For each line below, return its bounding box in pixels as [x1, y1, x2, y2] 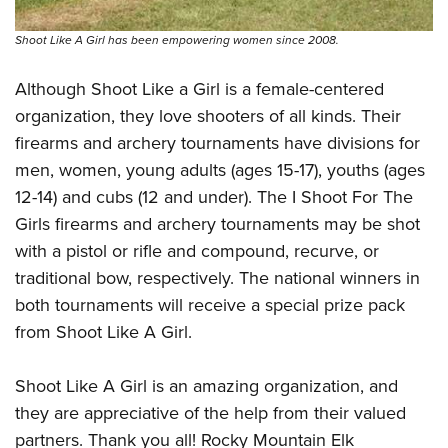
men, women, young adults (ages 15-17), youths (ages [15, 156, 425, 183]
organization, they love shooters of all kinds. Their [15, 102, 401, 129]
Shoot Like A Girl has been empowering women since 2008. [15, 30, 339, 49]
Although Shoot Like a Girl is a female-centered [15, 75, 384, 102]
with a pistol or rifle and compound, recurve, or [15, 237, 379, 264]
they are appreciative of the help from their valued [15, 399, 406, 426]
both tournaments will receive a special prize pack [15, 291, 405, 318]
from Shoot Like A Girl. [15, 318, 192, 345]
